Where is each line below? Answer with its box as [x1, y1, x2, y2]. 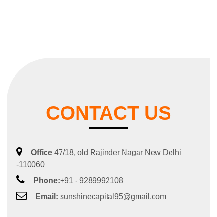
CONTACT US [46, 102, 171, 124]
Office [31, 148, 52, 156]
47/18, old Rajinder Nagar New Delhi [52, 148, 181, 156]
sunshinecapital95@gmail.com [58, 192, 166, 201]
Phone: [33, 176, 60, 185]
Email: [35, 192, 58, 201]
